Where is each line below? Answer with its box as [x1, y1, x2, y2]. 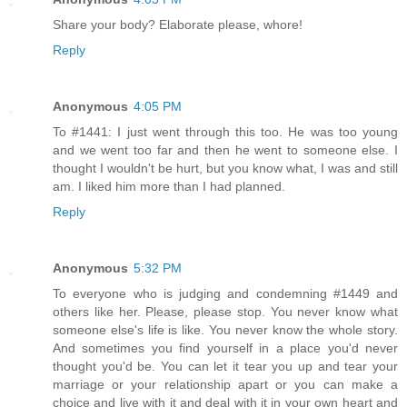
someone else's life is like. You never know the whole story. [53, 323, 398, 338]
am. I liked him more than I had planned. [53, 179, 285, 194]
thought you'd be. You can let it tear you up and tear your [53, 359, 398, 374]
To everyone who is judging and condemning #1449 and [53, 286, 398, 302]
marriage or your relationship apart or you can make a [53, 377, 398, 392]
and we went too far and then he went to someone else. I [53, 143, 398, 158]
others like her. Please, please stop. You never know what [53, 304, 398, 320]
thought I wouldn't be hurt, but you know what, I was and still [53, 161, 398, 176]
